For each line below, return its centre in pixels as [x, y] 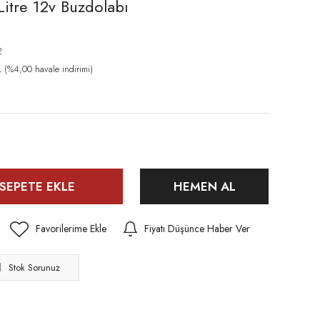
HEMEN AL [204, 186]
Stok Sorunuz [34, 267]
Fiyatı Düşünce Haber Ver [197, 229]
